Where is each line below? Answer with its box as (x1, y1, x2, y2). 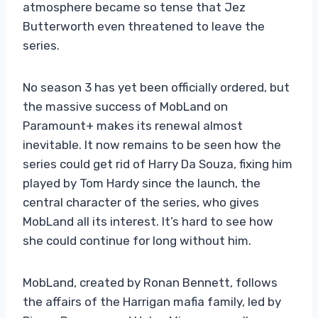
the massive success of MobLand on (23, 99, 228, 114)
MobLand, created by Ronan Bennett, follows (23, 275, 278, 290)
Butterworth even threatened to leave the (23, 18, 265, 33)
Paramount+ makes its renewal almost (23, 118, 243, 133)
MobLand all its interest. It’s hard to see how (23, 214, 273, 229)
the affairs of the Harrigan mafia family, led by (23, 294, 281, 309)
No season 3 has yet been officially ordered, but (23, 79, 290, 94)
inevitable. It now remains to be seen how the (23, 137, 281, 152)
